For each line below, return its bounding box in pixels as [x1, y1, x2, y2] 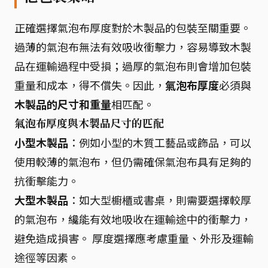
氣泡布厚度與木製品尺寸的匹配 [14, 115, 164, 130]
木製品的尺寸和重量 [14, 96, 111, 112]
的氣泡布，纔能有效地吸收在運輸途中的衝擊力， [14, 211, 251, 227]
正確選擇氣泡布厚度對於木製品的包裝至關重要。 [14, 19, 251, 35]
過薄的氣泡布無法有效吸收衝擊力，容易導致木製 [14, 38, 251, 54]
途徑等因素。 [14, 249, 79, 265]
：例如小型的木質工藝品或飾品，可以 [68, 134, 251, 150]
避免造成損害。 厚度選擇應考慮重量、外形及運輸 [14, 230, 254, 246]
